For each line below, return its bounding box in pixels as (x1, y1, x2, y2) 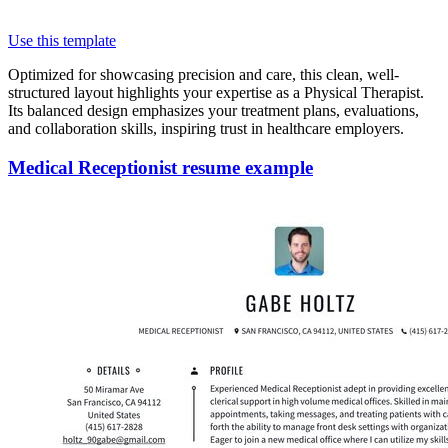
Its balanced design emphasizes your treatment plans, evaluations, (8, 102, 419, 120)
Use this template (8, 32, 116, 50)
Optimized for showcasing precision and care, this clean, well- (8, 66, 399, 84)
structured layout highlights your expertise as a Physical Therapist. (8, 84, 424, 102)
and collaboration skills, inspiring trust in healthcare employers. (8, 120, 404, 138)
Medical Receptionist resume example (8, 156, 313, 178)
